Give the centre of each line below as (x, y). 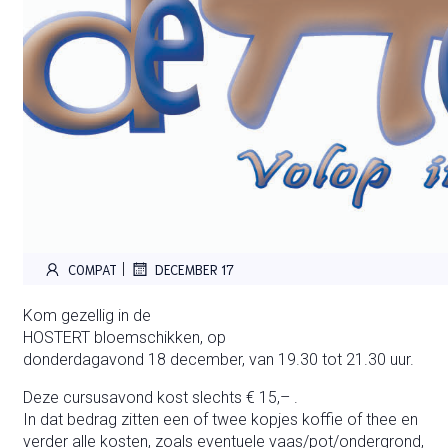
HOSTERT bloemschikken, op (124, 338)
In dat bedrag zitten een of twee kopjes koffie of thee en (220, 420)
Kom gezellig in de (86, 316)
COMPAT (92, 269)
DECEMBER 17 (194, 269)
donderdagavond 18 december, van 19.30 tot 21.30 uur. (218, 360)
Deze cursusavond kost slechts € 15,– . (160, 398)
